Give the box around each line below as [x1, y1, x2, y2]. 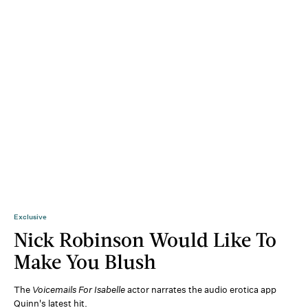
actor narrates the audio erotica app [125, 284, 276, 296]
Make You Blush [14, 249, 156, 274]
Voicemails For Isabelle [32, 284, 125, 296]
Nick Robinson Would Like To [14, 227, 276, 252]
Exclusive [14, 212, 47, 222]
